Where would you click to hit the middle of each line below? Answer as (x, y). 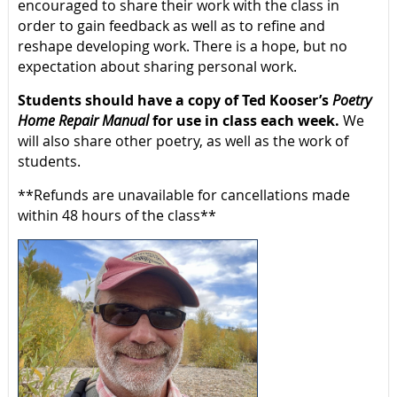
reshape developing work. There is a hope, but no (183, 46)
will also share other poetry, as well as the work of (183, 141)
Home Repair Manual (83, 121)
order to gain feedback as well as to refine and (171, 26)
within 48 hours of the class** (117, 215)
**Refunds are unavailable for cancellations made (184, 195)
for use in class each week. (244, 121)
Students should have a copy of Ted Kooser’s (175, 100)
